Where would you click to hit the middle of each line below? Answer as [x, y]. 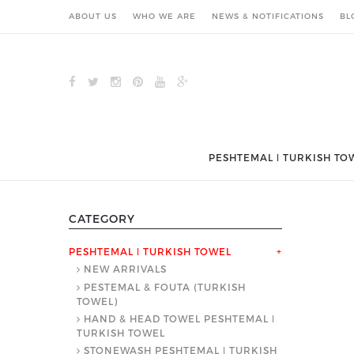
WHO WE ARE [164, 16]
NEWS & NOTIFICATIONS [268, 16]
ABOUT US [93, 16]
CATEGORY [102, 218]
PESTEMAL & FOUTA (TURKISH [165, 287]
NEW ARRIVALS [125, 269]
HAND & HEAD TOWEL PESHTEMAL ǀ [179, 318]
